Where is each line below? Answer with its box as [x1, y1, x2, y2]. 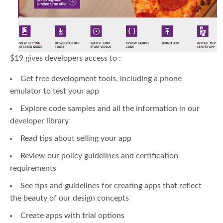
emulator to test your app [10, 87, 99, 96]
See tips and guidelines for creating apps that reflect [20, 182, 202, 190]
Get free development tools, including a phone [20, 75, 182, 83]
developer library [10, 117, 69, 125]
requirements [10, 164, 56, 173]
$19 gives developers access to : [10, 54, 121, 63]
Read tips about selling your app [20, 134, 131, 143]
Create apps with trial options [20, 212, 124, 220]
